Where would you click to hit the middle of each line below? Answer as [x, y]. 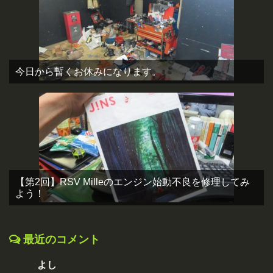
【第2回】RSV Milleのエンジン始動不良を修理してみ [133, 182]
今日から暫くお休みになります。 [88, 71]
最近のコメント [62, 239]
